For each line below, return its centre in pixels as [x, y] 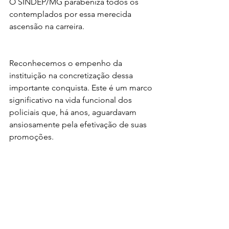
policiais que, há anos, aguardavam [74, 112]
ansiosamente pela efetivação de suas [79, 124]
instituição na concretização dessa [72, 75]
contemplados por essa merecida [71, 14]
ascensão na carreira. [47, 26]
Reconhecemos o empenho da [67, 63]
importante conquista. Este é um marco [82, 88]
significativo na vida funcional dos [72, 100]
